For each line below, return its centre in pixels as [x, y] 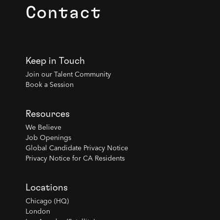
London [38, 212]
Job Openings [48, 138]
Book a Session [49, 85]
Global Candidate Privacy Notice [77, 149]
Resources [47, 114]
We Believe [43, 128]
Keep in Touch [55, 61]
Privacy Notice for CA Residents [75, 159]
